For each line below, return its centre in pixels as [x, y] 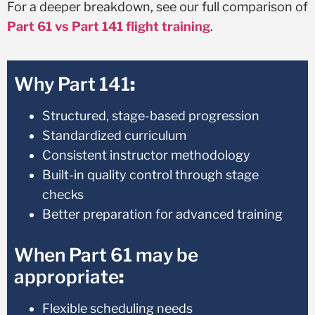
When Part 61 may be [106, 255]
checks [63, 195]
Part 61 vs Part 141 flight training [109, 26]
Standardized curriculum [114, 136]
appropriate [66, 277]
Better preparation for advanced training [162, 214]
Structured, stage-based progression [151, 116]
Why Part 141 [72, 84]
